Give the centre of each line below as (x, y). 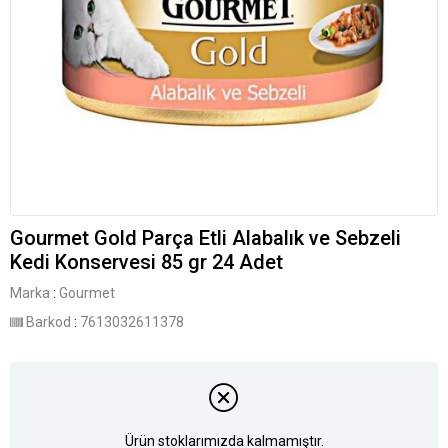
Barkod (48, 322)
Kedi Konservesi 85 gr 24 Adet (146, 262)
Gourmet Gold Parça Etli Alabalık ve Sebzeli (205, 238)
